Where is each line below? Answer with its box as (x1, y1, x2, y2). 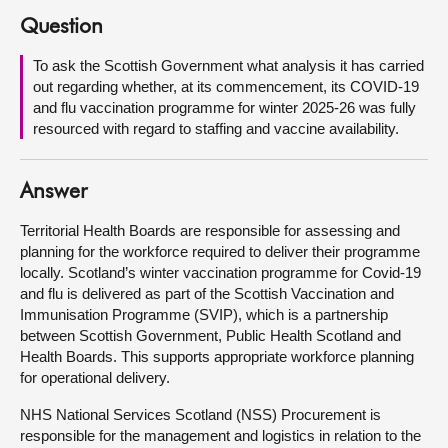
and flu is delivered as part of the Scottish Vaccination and (20, 285, 394, 302)
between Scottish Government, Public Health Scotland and (20, 327, 401, 344)
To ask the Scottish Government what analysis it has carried (33, 57, 424, 74)
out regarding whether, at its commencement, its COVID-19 (33, 78, 419, 95)
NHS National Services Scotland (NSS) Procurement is (20, 406, 381, 423)
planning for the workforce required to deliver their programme (20, 243, 420, 260)
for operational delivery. (20, 369, 170, 386)
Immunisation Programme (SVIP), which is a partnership (20, 306, 388, 323)
